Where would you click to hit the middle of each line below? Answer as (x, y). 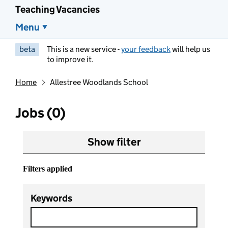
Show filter (114, 142)
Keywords (51, 198)
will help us (190, 49)
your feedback (146, 49)
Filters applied (48, 169)
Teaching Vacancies (58, 9)
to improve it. (70, 59)
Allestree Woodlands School (99, 82)
